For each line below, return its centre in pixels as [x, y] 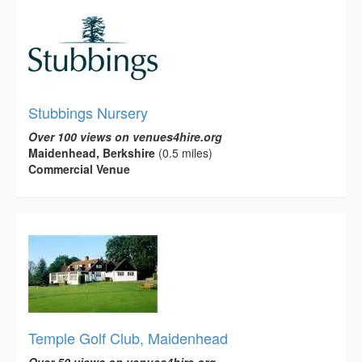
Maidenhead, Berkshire [92, 152]
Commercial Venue [79, 168]
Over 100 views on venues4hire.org [125, 136]
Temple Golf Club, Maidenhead [128, 337]
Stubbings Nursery [88, 112]
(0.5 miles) [184, 152]
